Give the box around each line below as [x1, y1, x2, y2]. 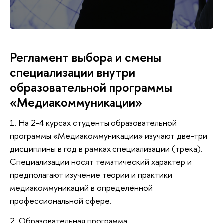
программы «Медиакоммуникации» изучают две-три [10, 129, 207, 141]
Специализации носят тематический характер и [10, 155, 192, 167]
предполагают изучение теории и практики [10, 168, 172, 180]
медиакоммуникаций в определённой [10, 181, 153, 193]
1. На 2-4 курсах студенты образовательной [10, 116, 177, 128]
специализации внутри [10, 64, 135, 81]
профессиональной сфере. [10, 194, 111, 206]
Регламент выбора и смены [10, 49, 161, 66]
